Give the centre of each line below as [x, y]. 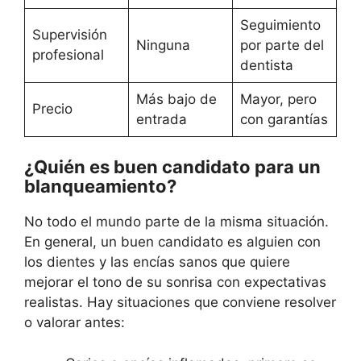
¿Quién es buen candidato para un [172, 167]
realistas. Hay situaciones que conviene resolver [180, 302]
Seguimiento [280, 25]
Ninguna [163, 45]
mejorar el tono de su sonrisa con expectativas [175, 282]
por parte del [282, 45]
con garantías [284, 119]
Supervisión [69, 34]
